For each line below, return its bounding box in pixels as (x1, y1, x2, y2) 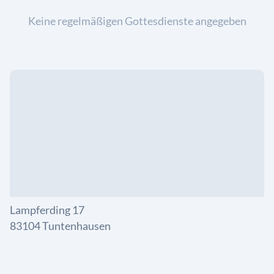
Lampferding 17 (10, 203, 84, 217)
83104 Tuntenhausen (10, 219, 111, 232)
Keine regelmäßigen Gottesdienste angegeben (28, 14, 246, 28)
